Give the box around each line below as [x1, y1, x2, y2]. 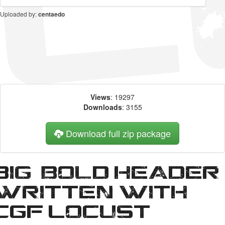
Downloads [83, 102, 122, 112]
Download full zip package [63, 127, 171, 140]
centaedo [38, 10, 65, 19]
